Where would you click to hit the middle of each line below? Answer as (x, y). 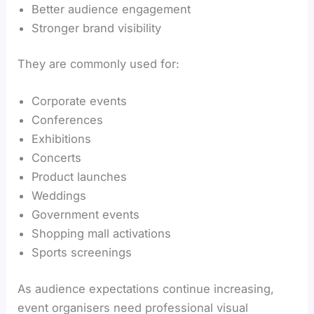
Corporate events (80, 101)
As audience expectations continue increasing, (146, 289)
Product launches (80, 177)
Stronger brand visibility (97, 28)
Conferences (68, 120)
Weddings (59, 196)
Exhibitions (62, 139)
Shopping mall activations (102, 234)
